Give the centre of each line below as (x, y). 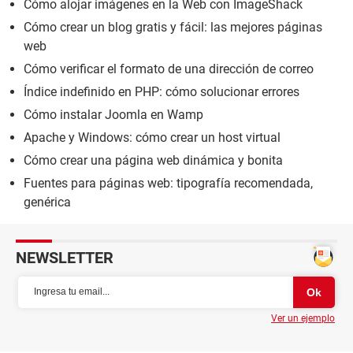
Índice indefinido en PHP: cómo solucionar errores (162, 91)
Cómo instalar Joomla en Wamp (113, 114)
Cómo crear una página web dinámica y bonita (153, 160)
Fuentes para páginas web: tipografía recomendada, (168, 183)
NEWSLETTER (65, 257)
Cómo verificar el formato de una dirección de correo (169, 69)
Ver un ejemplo (303, 318)
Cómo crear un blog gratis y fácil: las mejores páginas (173, 27)
